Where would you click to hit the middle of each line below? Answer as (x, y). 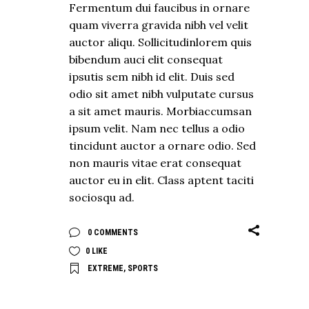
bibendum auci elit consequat (146, 59)
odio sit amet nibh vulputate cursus (161, 93)
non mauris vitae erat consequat (155, 162)
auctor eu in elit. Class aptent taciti (161, 180)
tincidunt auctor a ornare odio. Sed (162, 145)
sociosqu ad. (102, 197)
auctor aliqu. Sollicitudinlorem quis (160, 42)
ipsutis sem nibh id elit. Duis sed (152, 76)
